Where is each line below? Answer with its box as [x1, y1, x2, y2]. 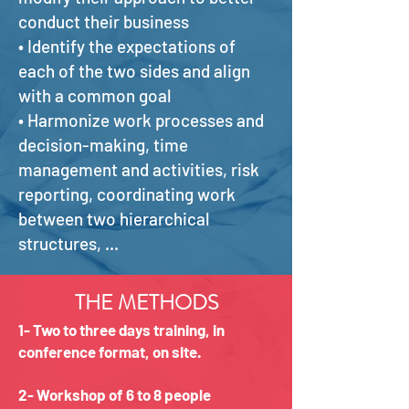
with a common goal [18, 85, 172, 106]
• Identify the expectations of [18, 36, 236, 57]
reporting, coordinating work [18, 184, 236, 204]
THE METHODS [74, 288, 218, 318]
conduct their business [18, 11, 189, 32]
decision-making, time [18, 134, 188, 155]
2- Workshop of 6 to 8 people [18, 385, 211, 404]
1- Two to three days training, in [18, 320, 225, 339]
